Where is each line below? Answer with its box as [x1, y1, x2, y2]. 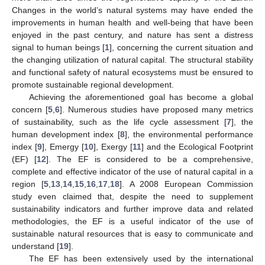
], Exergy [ [93, 141, 132, 151]
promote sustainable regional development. [12, 79, 174, 89]
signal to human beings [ [12, 42, 105, 52]
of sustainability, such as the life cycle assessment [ [12, 117, 227, 127]
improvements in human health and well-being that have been [12, 17, 253, 27]
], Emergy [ [42, 141, 84, 151]
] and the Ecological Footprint [141, 141, 253, 151]
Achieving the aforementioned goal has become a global [28, 92, 253, 102]
